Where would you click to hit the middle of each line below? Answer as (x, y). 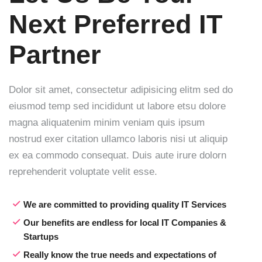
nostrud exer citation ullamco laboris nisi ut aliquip (118, 139)
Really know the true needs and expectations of (120, 255)
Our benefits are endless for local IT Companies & (125, 223)
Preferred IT (148, 25)
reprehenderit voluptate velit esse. (83, 172)
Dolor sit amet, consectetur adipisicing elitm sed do (121, 90)
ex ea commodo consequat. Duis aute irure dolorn (118, 156)
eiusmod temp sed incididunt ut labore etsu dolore (117, 106)
